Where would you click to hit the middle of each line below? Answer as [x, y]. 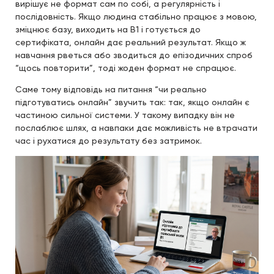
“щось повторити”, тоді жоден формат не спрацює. [126, 68]
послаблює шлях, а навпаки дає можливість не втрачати [136, 128]
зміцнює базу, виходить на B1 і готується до [108, 29]
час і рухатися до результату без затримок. [109, 140]
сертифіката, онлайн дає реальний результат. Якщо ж [131, 42]
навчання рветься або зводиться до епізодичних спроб [134, 55]
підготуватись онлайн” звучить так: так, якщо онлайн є [132, 102]
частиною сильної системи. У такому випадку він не [125, 115]
